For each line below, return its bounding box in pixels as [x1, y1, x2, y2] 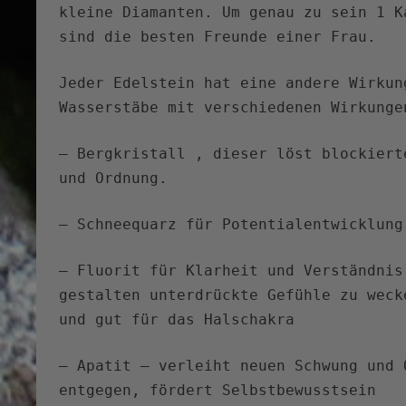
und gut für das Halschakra [59, 311, 295, 329]
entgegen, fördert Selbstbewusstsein [59, 382, 377, 400]
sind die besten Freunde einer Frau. [59, 28, 377, 46]
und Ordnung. [59, 169, 169, 188]
